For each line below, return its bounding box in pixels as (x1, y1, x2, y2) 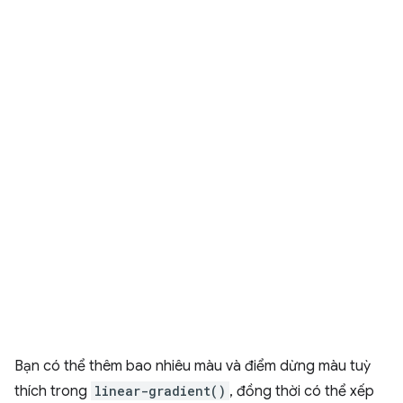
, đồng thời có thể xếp (229, 382, 374, 401)
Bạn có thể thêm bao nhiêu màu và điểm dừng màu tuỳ (14, 357, 371, 376)
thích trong (14, 382, 91, 401)
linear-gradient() (94, 382, 226, 400)
